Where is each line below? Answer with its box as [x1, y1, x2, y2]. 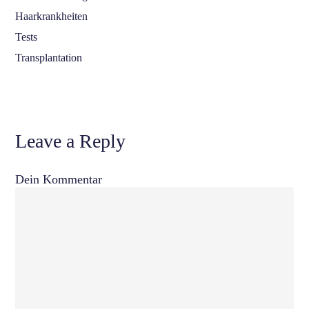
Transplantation [15, 51, 83, 63]
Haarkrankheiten [15, 10, 88, 22]
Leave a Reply [15, 130, 126, 152]
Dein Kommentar [15, 172, 103, 187]
